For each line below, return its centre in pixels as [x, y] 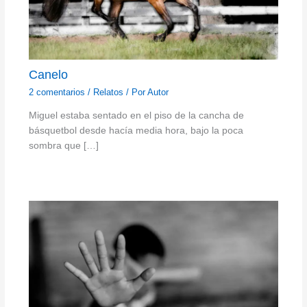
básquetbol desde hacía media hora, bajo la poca [136, 131]
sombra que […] [63, 146]
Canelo [48, 75]
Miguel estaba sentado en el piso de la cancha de [136, 116]
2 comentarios [57, 92]
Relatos [108, 92]
